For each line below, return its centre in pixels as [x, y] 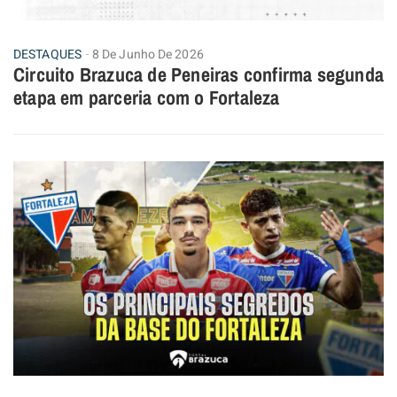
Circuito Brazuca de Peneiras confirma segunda [199, 74]
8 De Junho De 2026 [148, 54]
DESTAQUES [47, 54]
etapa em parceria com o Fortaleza [147, 97]
